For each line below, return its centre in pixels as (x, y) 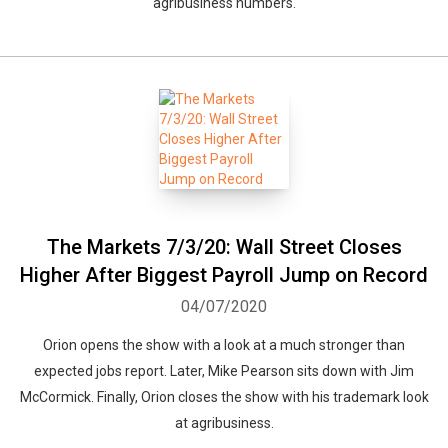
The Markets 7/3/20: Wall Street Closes (224, 247)
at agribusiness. (224, 423)
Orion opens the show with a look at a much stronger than (224, 345)
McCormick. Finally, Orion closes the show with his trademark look (224, 397)
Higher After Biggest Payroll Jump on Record (224, 275)
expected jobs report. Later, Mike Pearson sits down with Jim (224, 371)
